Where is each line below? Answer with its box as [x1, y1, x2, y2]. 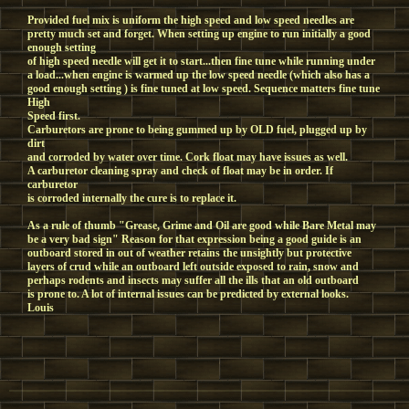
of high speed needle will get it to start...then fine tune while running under [27, 55, 375, 68]
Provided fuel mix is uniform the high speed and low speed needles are [27, 14, 354, 26]
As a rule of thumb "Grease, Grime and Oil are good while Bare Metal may [27, 219, 376, 232]
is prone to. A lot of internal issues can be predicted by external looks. [27, 288, 349, 300]
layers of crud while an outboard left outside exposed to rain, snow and [27, 260, 359, 273]
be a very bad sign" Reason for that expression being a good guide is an [27, 233, 362, 246]
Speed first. [27, 110, 80, 122]
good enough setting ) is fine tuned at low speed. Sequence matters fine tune [27, 82, 380, 95]
